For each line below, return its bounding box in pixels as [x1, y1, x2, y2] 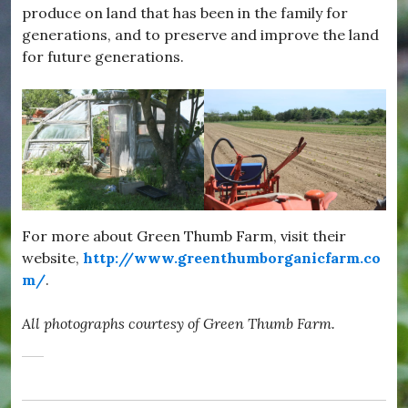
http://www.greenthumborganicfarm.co [83, 249, 381, 268]
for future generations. [22, 47, 184, 66]
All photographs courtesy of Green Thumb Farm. [22, 314, 335, 333]
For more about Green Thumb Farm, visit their [22, 227, 346, 246]
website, [22, 249, 83, 268]
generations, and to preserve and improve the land [22, 25, 379, 45]
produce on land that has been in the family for [22, 4, 348, 23]
